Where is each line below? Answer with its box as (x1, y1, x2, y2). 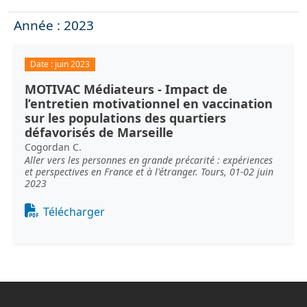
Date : (29, 58, 55, 71)
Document (24, 200, 82, 216)
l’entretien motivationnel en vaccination (25, 95, 273, 112)
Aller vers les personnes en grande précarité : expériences (25, 153, 273, 167)
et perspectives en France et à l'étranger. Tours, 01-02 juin (25, 165, 273, 179)
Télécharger (43, 204, 106, 220)
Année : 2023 (14, 16, 94, 35)
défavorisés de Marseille (25, 124, 173, 141)
